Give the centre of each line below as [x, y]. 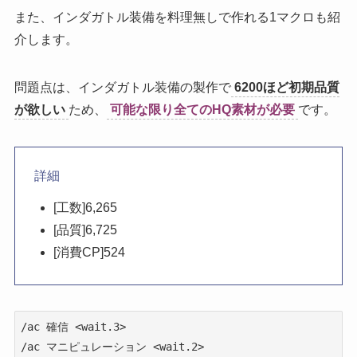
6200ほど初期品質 [286, 87]
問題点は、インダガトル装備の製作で [122, 87]
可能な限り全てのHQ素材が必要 [202, 109]
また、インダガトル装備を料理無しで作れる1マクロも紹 [177, 17]
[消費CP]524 [89, 252]
